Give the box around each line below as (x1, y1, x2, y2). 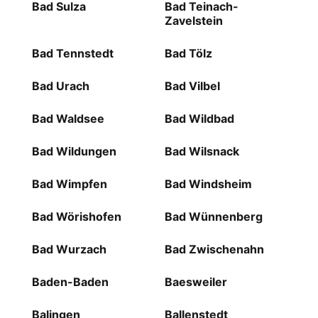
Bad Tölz (164, 46, 215, 61)
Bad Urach (31, 79, 92, 94)
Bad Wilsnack (164, 144, 239, 159)
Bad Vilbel (164, 79, 223, 94)
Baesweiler (164, 275, 227, 290)
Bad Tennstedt (31, 46, 116, 61)
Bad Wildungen (31, 144, 116, 159)
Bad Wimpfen (31, 177, 110, 192)
